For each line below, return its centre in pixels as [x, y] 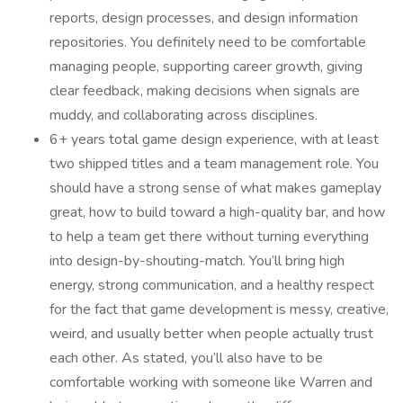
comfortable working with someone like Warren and [211, 382]
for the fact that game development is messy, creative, [219, 309]
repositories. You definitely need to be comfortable [208, 42]
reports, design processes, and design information [204, 18]
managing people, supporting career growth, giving [206, 67]
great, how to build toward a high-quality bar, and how [217, 212]
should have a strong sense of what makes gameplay [215, 188]
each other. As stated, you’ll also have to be [186, 358]
